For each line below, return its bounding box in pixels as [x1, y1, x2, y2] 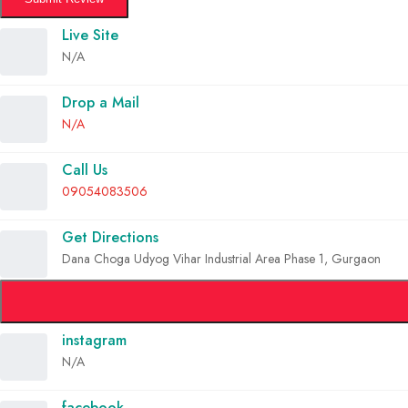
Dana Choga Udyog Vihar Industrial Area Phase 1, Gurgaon [62, 250, 381, 269]
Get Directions [62, 227, 158, 249]
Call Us [62, 159, 107, 181]
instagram [62, 330, 127, 352]
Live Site [62, 25, 118, 46]
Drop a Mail [62, 92, 139, 114]
